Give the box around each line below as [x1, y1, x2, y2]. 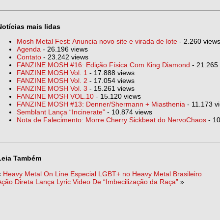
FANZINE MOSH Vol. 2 [17, 77, 87, 84]
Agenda [17, 45, 41, 53]
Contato [17, 53, 41, 61]
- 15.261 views [87, 84, 135, 92]
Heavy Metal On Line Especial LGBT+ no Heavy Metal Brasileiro [3, 170, 202, 178]
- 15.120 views [94, 92, 141, 100]
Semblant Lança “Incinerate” [17, 108, 105, 116]
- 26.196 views [41, 45, 88, 53]
